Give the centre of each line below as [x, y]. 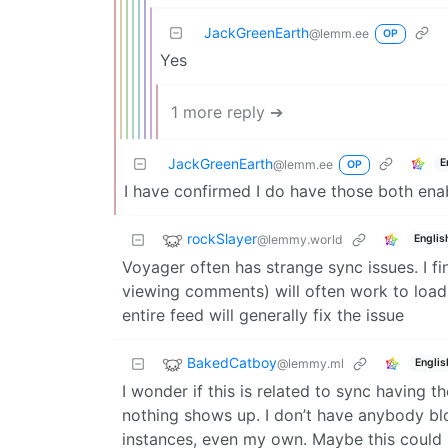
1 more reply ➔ [227, 111]
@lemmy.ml [310, 363]
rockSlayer [222, 238]
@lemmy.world [300, 239]
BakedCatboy [232, 362]
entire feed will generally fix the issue [263, 314]
